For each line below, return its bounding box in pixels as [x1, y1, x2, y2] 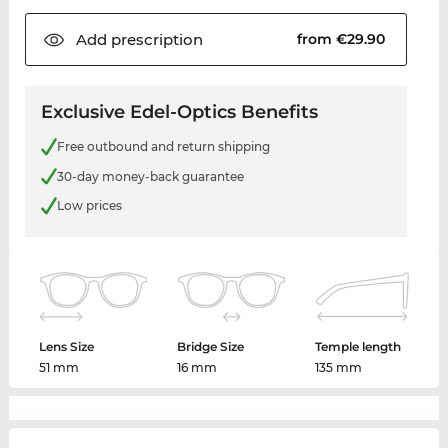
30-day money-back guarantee [56, 168, 244, 184]
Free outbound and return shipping [56, 139, 270, 155]
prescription [106, 30, 203, 50]
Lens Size [39, 338, 95, 354]
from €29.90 [297, 30, 390, 49]
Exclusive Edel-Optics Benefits [40, 101, 318, 124]
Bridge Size [177, 338, 245, 354]
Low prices [56, 198, 122, 214]
